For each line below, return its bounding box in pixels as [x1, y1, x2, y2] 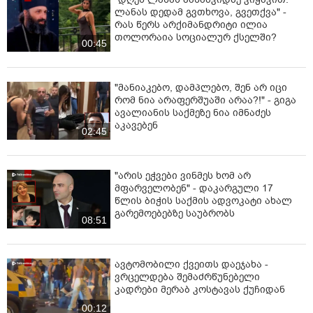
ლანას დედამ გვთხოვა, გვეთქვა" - [115, 5, 286, 19]
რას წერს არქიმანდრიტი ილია [115, 17, 268, 31]
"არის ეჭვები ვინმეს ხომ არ [115, 169, 251, 183]
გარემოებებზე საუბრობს [115, 207, 235, 221]
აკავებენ [115, 119, 158, 133]
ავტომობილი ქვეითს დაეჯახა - [115, 257, 268, 271]
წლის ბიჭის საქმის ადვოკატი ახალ [115, 194, 292, 208]
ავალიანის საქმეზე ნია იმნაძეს [115, 106, 271, 120]
